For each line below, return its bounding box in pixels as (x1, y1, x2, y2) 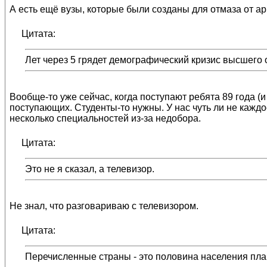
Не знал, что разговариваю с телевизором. (10, 201, 198, 211)
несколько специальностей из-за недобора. (10, 113, 201, 123)
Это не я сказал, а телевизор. (25, 164, 154, 174)
